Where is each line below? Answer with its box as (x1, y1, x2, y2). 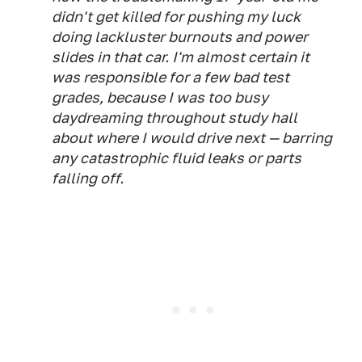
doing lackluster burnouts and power (52, 28, 308, 45)
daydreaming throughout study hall (52, 109, 297, 126)
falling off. (52, 170, 124, 187)
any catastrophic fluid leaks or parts (52, 149, 301, 166)
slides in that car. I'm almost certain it (52, 48, 309, 65)
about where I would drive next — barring (52, 129, 332, 146)
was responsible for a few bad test (52, 69, 289, 86)
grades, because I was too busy (52, 89, 268, 106)
